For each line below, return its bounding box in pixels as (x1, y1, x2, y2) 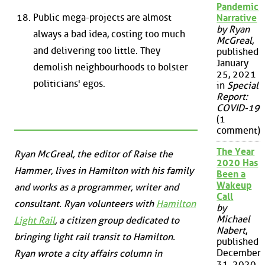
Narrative (216, 12, 257, 24)
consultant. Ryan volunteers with (14, 198, 156, 209)
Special (227, 80, 259, 92)
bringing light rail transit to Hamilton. (14, 231, 175, 243)
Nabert (216, 225, 246, 237)
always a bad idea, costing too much (33, 28, 185, 40)
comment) (216, 125, 261, 137)
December (216, 247, 261, 259)
